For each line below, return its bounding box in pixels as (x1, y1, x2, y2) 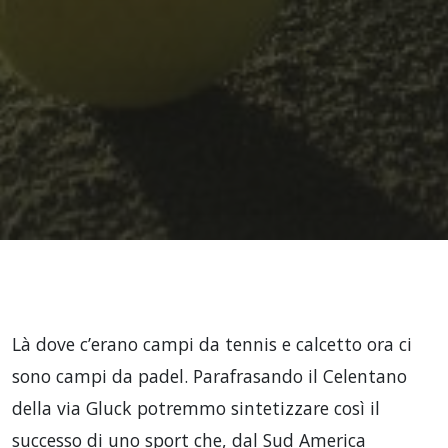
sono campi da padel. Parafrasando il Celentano (12, 364, 407, 388)
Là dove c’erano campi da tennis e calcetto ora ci (12, 332, 412, 356)
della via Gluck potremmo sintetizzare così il (12, 396, 380, 420)
